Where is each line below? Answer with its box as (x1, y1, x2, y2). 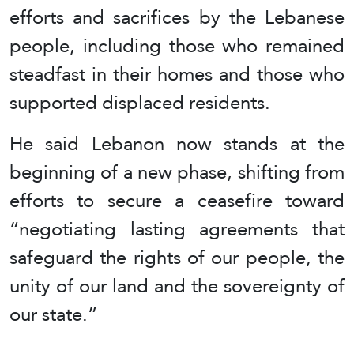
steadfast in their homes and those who (9, 55, 345, 92)
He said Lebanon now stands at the (9, 125, 345, 161)
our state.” (9, 296, 97, 332)
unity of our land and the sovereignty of (9, 267, 345, 303)
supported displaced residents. (9, 84, 270, 120)
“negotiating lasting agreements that (9, 210, 345, 247)
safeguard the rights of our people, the (9, 239, 345, 275)
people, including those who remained (9, 27, 345, 63)
